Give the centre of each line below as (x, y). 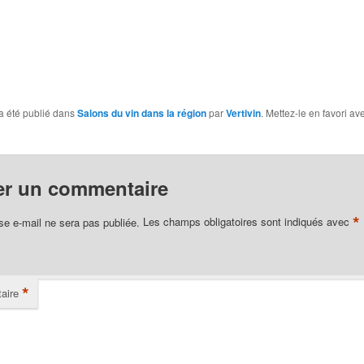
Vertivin (243, 113)
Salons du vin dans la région (141, 113)
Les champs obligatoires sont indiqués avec (247, 222)
